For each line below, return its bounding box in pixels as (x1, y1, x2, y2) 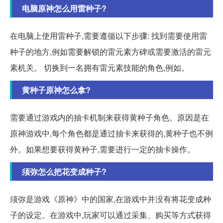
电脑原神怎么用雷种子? (22, 2, 107, 14)
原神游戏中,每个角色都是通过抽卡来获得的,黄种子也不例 (10, 127, 213, 139)
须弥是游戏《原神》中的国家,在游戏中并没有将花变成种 (10, 193, 211, 205)
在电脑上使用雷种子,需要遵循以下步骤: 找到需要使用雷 (10, 30, 207, 42)
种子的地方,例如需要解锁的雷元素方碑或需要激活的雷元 (10, 46, 211, 58)
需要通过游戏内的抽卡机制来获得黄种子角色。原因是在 (10, 111, 209, 123)
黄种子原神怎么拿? (22, 84, 91, 96)
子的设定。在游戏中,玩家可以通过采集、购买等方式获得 (10, 209, 211, 221)
